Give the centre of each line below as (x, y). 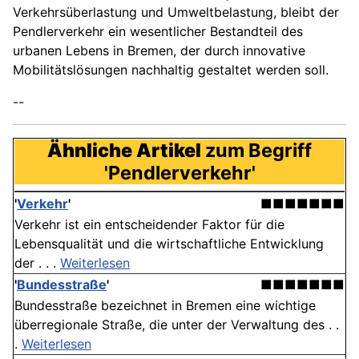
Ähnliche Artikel (124, 151)
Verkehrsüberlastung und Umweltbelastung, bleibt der (176, 12)
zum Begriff (256, 151)
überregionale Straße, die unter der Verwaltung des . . (177, 325)
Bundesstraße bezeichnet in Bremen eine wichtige (165, 306)
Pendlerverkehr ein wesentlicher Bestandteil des (158, 32)
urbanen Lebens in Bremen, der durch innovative (159, 51)
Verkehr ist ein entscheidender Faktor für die (149, 225)
